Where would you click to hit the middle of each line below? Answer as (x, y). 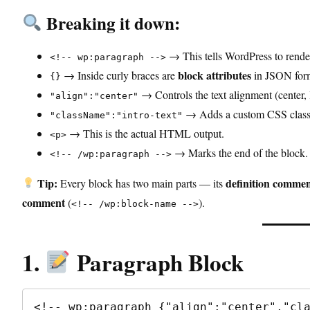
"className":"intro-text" (116, 115)
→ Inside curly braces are (119, 75)
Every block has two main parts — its (142, 183)
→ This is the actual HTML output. (145, 133)
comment (44, 202)
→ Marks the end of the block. (240, 152)
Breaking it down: (111, 23)
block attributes (215, 75)
